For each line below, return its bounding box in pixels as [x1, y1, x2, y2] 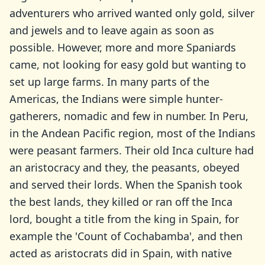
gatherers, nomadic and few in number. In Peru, [9, 109, 248, 123]
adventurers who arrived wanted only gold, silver [9, 6, 254, 20]
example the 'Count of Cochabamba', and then [9, 229, 243, 243]
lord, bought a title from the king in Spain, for [9, 212, 239, 226]
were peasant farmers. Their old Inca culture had [9, 143, 254, 157]
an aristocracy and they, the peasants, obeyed [9, 160, 240, 174]
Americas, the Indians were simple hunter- [9, 92, 223, 106]
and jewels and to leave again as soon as [9, 23, 214, 37]
